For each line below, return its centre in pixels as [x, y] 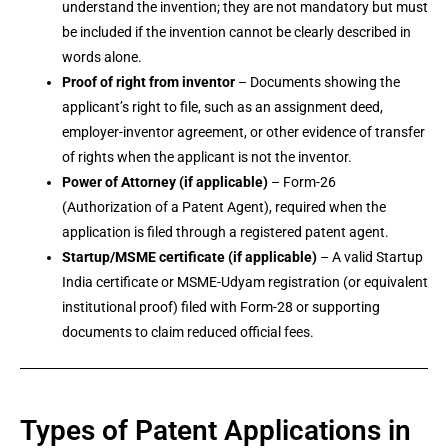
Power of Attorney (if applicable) [165, 182]
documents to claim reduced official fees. [188, 332]
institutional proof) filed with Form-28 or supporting [221, 307]
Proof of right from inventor [148, 82]
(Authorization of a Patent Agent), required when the [224, 207]
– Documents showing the [317, 82]
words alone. [102, 57]
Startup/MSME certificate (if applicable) [189, 257]
